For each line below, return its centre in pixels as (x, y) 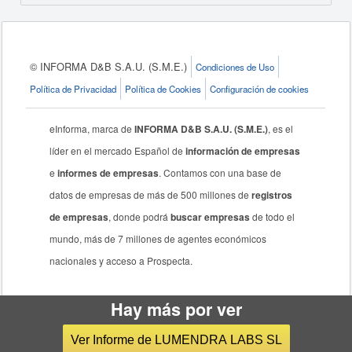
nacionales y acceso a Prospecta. (121, 261)
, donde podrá (140, 217)
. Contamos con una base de (220, 173)
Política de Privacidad (73, 89)
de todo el (273, 217)
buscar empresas (211, 217)
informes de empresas (108, 173)
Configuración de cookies (260, 89)
